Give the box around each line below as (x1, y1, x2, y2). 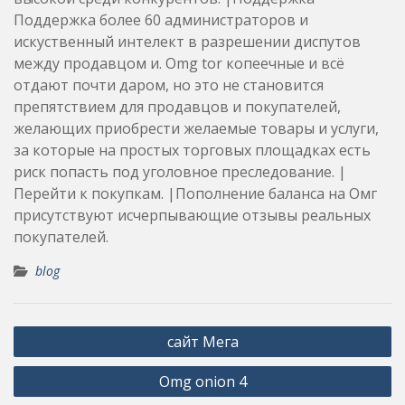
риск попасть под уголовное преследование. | (14, 161, 346, 182)
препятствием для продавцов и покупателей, (14, 96, 341, 117)
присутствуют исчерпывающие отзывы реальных (14, 204, 371, 225)
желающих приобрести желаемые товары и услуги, (14, 118, 379, 138)
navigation (13, 344, 108, 368)
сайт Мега (166, 331, 239, 352)
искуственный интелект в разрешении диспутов (14, 31, 361, 52)
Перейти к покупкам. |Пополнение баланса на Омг (14, 183, 377, 203)
